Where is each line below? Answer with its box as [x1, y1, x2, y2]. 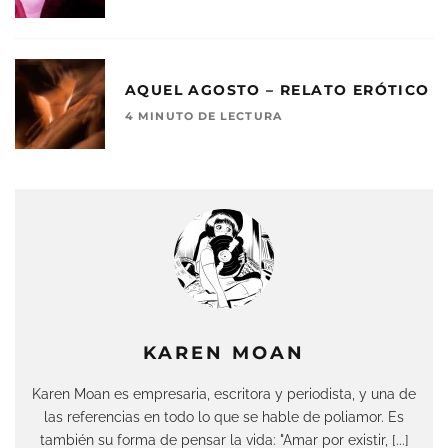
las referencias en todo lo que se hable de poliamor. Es [44, 408, 404, 426]
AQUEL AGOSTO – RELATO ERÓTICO [125, 80, 430, 99]
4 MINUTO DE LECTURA [125, 108, 282, 123]
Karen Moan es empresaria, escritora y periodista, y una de [32, 385, 416, 403]
